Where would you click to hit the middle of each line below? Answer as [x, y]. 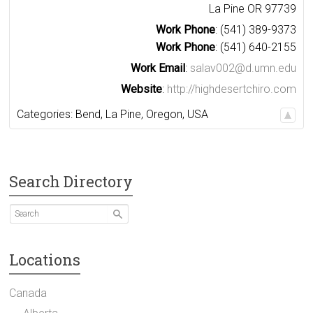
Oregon [165, 115]
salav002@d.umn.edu [243, 68]
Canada [28, 293]
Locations [45, 260]
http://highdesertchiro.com [231, 89]
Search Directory [71, 182]
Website [141, 89]
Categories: [46, 115]
